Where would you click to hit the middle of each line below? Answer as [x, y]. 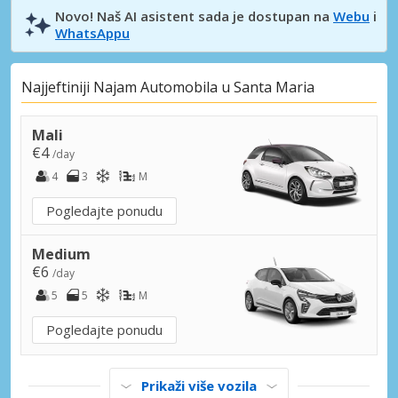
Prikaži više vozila [199, 385]
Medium [61, 254]
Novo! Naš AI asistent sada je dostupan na [194, 16]
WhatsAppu [92, 32]
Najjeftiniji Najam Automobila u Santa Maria [168, 88]
